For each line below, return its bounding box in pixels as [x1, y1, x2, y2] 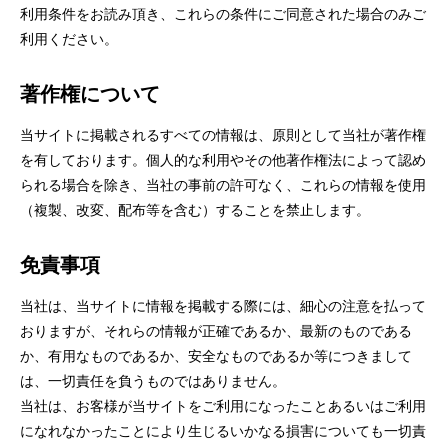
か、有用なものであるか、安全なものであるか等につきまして [20, 348, 412, 364]
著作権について [20, 83, 160, 105]
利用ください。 [20, 31, 118, 47]
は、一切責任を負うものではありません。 [20, 373, 286, 389]
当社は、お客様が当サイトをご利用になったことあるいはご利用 [20, 398, 426, 414]
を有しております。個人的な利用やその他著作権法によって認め [20, 152, 426, 168]
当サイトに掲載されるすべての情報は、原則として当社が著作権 [20, 127, 426, 143]
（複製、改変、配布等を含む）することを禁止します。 [20, 202, 370, 218]
